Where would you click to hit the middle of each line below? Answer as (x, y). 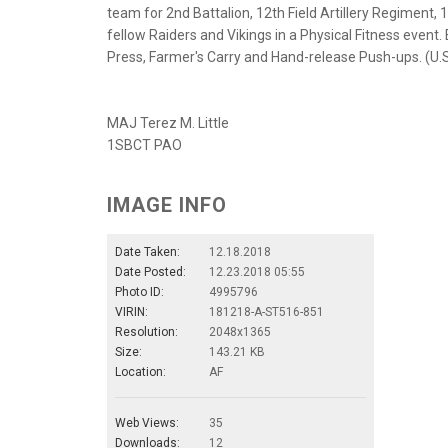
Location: (140, 371)
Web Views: (147, 422)
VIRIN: (131, 311)
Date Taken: (147, 251)
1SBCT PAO (144, 144)
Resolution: (146, 331)
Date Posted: (150, 271)
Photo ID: (139, 291)
